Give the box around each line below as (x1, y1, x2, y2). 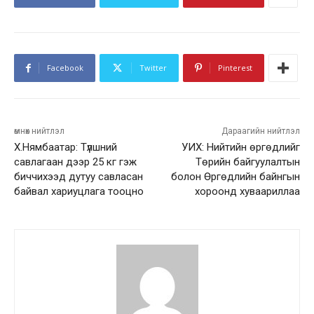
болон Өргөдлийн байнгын (170, 170, 300, 184)
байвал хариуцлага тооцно (14, 185, 144, 198)
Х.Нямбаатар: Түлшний (14, 141, 117, 154)
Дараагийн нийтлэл (221, 126, 300, 137)
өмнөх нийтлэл (14, 126, 64, 137)
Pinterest (218, 62, 252, 74)
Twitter (139, 62, 167, 74)
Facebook (47, 62, 83, 74)
